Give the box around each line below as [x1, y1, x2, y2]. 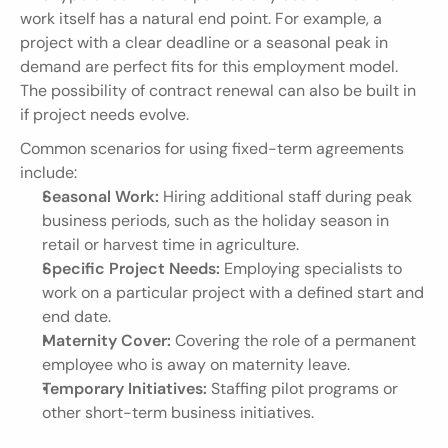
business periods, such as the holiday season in [42, 210, 389, 231]
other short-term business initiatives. [42, 402, 314, 423]
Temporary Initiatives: [42, 378, 207, 399]
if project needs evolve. [20, 104, 189, 125]
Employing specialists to [220, 258, 402, 279]
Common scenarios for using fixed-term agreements [20, 138, 404, 159]
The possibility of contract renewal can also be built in [20, 80, 416, 101]
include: [20, 162, 77, 183]
